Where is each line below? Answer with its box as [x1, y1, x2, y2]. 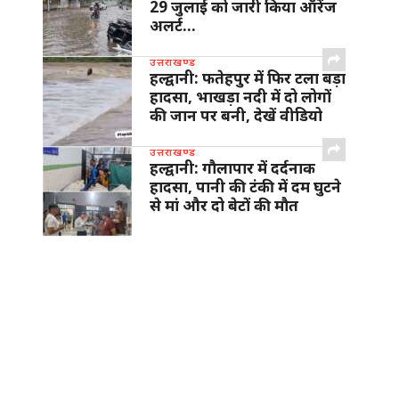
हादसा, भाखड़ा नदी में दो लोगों [150, 86, 331, 108]
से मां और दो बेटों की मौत [150, 195, 298, 216]
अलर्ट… [150, 15, 196, 37]
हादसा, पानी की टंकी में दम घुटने [150, 176, 341, 198]
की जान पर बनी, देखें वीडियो [150, 105, 322, 126]
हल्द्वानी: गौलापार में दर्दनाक [150, 158, 315, 179]
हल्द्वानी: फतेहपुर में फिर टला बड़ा [150, 68, 346, 89]
